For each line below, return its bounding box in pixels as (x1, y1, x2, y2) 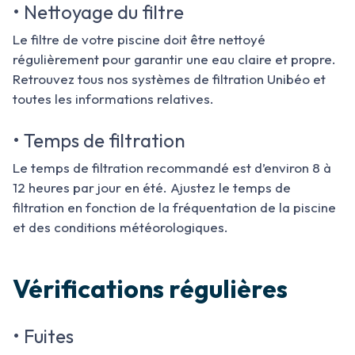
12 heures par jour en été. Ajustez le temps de (13, 179, 291, 196)
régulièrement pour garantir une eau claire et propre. (13, 51, 336, 67)
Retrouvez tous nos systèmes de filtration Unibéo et (13, 71, 326, 87)
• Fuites (13, 324, 74, 348)
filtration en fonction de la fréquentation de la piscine (13, 199, 336, 216)
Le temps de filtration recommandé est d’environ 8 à (13, 159, 331, 176)
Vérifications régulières (13, 273, 288, 304)
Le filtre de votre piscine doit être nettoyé (13, 31, 265, 48)
